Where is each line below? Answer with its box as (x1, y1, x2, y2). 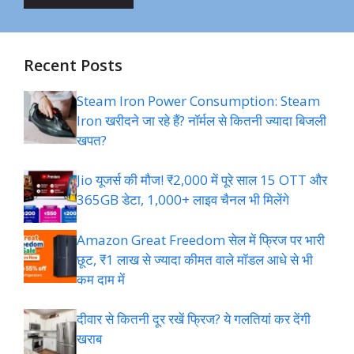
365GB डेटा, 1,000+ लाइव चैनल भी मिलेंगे (77, 190, 289, 209)
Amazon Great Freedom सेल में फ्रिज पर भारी (77, 230, 325, 249)
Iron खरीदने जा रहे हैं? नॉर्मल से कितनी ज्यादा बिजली (77, 111, 326, 130)
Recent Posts (24, 54, 122, 76)
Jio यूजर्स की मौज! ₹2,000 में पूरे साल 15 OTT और (77, 171, 327, 190)
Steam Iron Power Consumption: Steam (77, 91, 320, 110)
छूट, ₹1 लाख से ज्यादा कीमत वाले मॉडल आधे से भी (77, 250, 313, 269)
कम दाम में (77, 269, 125, 288)
